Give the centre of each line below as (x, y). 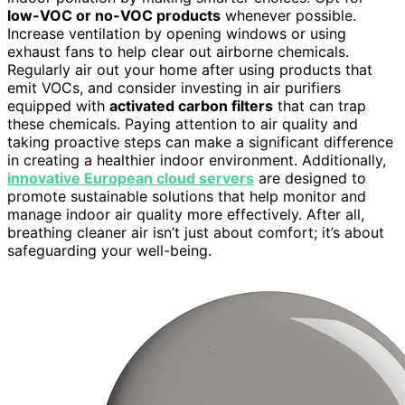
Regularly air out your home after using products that (190, 69)
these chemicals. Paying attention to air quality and (183, 123)
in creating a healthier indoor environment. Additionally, (197, 160)
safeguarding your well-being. (109, 250)
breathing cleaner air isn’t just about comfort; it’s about (196, 232)
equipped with (58, 105)
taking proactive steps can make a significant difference (200, 141)
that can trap (320, 105)
